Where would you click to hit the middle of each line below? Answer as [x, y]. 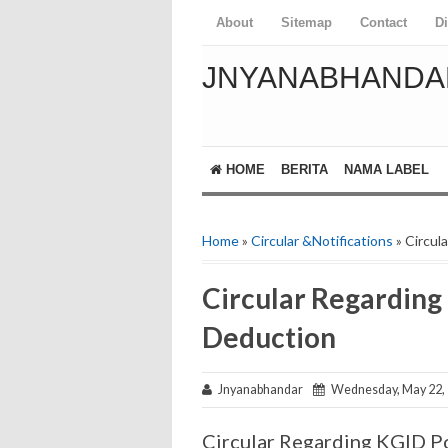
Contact [383, 22]
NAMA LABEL [386, 169]
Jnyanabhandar [262, 389]
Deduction [269, 337]
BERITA [304, 169]
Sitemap [306, 22]
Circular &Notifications [322, 240]
